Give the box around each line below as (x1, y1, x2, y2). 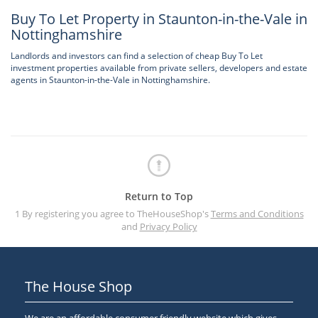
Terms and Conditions (210, 207, 304, 220)
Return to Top (125, 190, 193, 203)
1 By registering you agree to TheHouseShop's (14, 207, 211, 220)
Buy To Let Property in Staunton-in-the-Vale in (11, 9, 307, 28)
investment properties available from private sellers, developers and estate (11, 62, 307, 74)
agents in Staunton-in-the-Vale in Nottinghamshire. (11, 74, 210, 86)
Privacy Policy (139, 220, 197, 233)
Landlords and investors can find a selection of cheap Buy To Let (11, 50, 263, 62)
